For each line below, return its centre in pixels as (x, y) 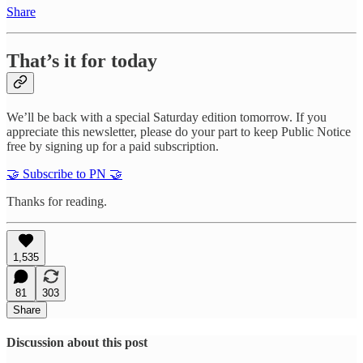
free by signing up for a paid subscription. (113, 146)
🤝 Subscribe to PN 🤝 (64, 173)
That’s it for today (82, 61)
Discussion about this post (77, 343)
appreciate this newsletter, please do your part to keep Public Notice (179, 131)
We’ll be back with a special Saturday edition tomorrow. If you (167, 117)
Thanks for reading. (57, 201)
